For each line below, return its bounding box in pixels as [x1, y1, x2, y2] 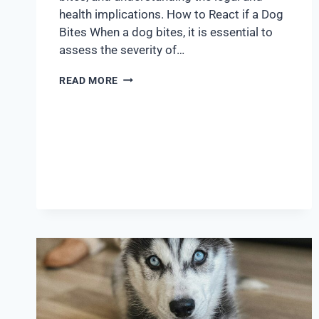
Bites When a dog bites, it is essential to [59, 24, 273, 39]
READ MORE [59, 74, 119, 86]
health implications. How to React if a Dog [59, 6, 283, 21]
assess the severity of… [59, 42, 184, 57]
